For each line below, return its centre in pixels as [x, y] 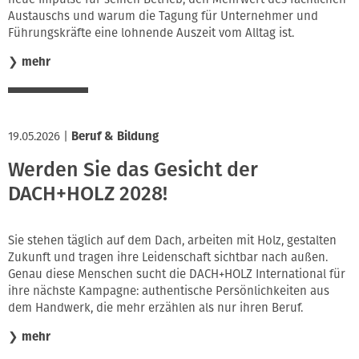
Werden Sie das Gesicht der [133, 170]
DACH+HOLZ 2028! [88, 194]
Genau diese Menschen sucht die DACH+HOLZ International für [177, 274]
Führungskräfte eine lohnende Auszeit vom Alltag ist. [151, 32]
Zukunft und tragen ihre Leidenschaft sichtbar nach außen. [168, 257]
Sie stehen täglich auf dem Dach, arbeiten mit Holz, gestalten [172, 240]
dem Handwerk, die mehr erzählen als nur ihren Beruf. [155, 307]
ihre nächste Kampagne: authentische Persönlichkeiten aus [169, 290]
